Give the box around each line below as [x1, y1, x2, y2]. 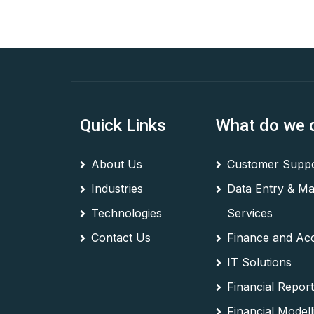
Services [227, 206, 273, 220]
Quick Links [80, 116, 166, 135]
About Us [91, 157, 142, 171]
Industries [91, 182, 143, 196]
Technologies [91, 206, 162, 220]
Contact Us [91, 231, 151, 245]
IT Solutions [227, 255, 292, 269]
